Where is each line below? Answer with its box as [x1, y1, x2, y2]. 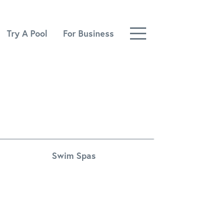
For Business [63, 27, 114, 40]
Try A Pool [7, 27, 47, 40]
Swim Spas [51, 150, 96, 161]
